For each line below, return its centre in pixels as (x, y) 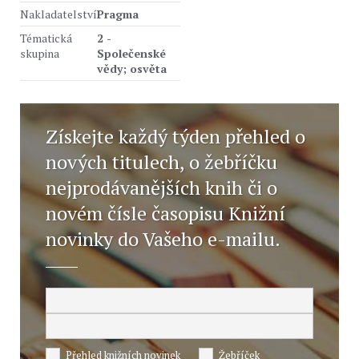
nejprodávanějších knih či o (161, 188)
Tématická (46, 38)
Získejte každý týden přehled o (175, 136)
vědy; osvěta (132, 69)
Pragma (118, 14)
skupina (40, 53)
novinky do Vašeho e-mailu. (163, 239)
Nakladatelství (58, 14)
